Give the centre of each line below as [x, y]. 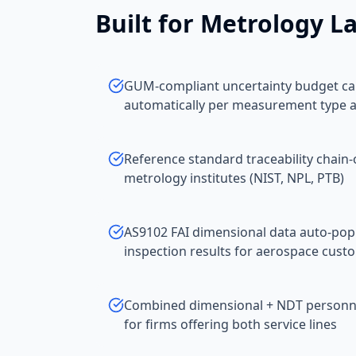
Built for [148, 23]
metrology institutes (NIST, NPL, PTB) [234, 178]
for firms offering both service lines [230, 324]
